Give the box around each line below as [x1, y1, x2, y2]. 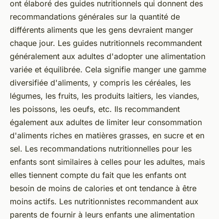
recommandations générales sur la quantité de [10, 12, 180, 22]
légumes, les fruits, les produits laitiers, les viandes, [10, 91, 199, 101]
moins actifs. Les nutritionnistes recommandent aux [10, 197, 198, 207]
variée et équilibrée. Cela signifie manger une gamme [10, 65, 206, 75]
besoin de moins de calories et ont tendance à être [10, 183, 197, 194]
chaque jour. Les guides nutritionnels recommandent [10, 38, 202, 48]
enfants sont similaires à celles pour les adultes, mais [10, 157, 205, 167]
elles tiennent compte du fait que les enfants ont [10, 170, 186, 180]
